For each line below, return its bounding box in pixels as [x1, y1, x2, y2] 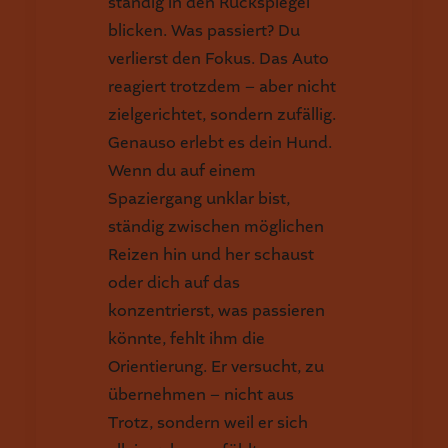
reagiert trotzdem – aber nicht [108, 76, 336, 97]
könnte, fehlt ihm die [108, 328, 265, 349]
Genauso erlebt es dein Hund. [108, 132, 332, 153]
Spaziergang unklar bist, [108, 188, 290, 209]
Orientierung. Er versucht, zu [108, 356, 324, 377]
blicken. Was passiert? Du [108, 20, 300, 41]
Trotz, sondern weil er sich [108, 412, 308, 433]
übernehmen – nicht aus [108, 384, 294, 405]
